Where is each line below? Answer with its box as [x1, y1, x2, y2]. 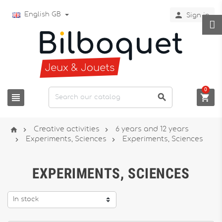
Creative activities [34, 126, 100, 133]
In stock [13, 196, 39, 203]
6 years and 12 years [115, 126, 189, 133]
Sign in [186, 12, 210, 19]
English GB [20, 11, 61, 18]
